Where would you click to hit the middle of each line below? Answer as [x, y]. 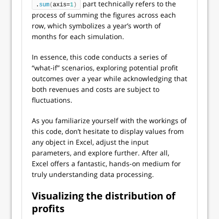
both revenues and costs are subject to [96, 89]
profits [48, 208]
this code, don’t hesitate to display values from [108, 131]
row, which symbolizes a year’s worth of [96, 25]
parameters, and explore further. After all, [100, 153]
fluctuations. [52, 100]
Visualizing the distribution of [104, 196]
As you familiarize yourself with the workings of [109, 120]
